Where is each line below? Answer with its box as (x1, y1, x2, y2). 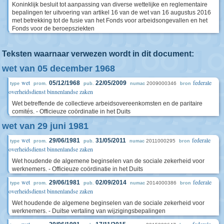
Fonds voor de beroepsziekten (12, 24, 94, 32)
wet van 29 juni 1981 (2, 120, 88, 131)
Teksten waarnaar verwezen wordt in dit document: (2, 49, 194, 58)
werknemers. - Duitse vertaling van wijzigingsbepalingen (12, 207, 165, 214)
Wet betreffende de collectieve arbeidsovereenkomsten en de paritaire (12, 99, 202, 107)
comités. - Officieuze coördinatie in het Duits (12, 107, 130, 115)
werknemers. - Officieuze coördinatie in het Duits (12, 165, 143, 172)
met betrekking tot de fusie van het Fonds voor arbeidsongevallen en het (12, 16, 207, 24)
